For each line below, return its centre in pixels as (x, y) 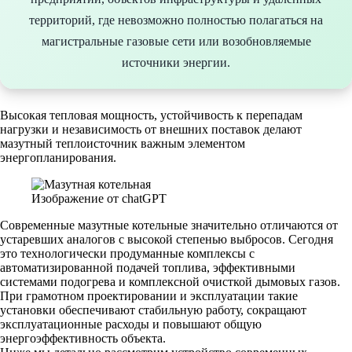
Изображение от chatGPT (99, 198)
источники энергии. (176, 62)
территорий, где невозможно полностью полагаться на (176, 20)
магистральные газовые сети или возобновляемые (176, 41)
